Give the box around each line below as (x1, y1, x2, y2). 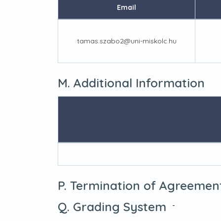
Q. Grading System (58, 199, 166, 215)
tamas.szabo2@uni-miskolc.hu (76, 37, 177, 46)
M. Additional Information (58, 75, 205, 91)
